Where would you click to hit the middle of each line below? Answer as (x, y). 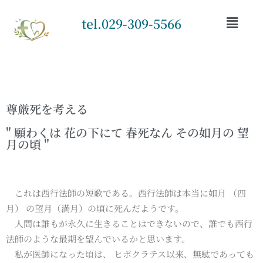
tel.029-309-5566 (131, 23)
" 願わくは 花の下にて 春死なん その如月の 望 (127, 132)
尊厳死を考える (47, 109)
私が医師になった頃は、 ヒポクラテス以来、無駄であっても (130, 254)
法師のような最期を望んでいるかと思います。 (98, 238)
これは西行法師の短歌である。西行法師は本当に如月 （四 (126, 193)
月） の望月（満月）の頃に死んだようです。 (95, 208)
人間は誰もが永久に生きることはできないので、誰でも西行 (129, 223)
